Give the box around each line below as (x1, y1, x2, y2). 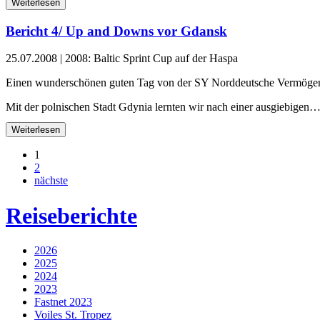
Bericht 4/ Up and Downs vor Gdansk (6, 23, 227, 39)
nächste (34, 174, 68, 187)
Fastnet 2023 (34, 296, 92, 309)
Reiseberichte (6, 202, 137, 229)
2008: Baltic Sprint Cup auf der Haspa (65, 52, 238, 65)
